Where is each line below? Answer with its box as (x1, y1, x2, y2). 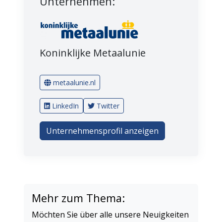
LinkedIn (52, 101, 79, 111)
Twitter (97, 101, 119, 111)
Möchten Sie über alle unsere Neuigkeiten (32, 209, 189, 221)
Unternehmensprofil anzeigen (46, 125, 159, 137)
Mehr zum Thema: (32, 191, 125, 206)
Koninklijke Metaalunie (40, 46, 146, 60)
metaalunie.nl (53, 78, 96, 88)
